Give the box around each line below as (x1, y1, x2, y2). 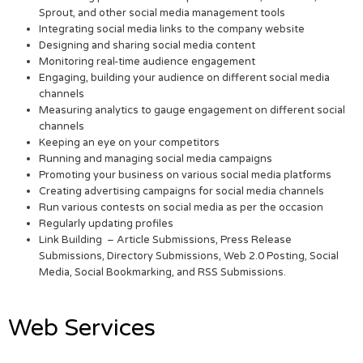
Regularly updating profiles (39, 217, 174, 231)
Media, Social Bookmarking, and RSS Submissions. (39, 266, 287, 280)
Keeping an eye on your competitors (39, 136, 220, 150)
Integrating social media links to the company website (39, 23, 305, 36)
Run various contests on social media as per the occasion (39, 201, 324, 215)
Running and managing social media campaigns (39, 152, 273, 166)
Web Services (8, 314, 156, 343)
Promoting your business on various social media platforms (39, 169, 332, 182)
